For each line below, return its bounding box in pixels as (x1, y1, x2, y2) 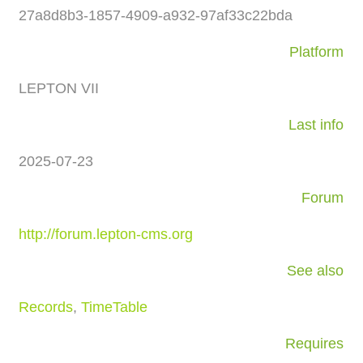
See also (287, 262, 344, 279)
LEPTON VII (19, 79, 100, 96)
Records (19, 298, 74, 315)
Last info (288, 116, 344, 133)
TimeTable (81, 298, 148, 315)
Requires (285, 335, 344, 352)
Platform (289, 43, 344, 60)
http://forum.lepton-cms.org (19, 225, 194, 242)
